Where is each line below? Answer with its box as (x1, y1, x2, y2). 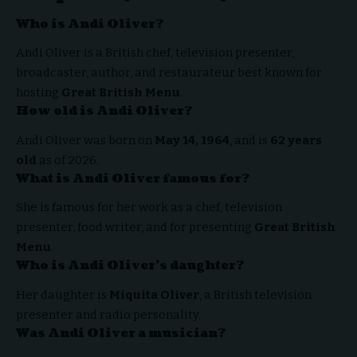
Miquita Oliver (109, 287, 199, 302)
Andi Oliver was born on (16, 132, 155, 147)
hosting (16, 85, 61, 100)
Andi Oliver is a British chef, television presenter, (16, 45, 294, 61)
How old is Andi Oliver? (16, 103, 192, 120)
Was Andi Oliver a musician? (16, 324, 226, 342)
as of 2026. (37, 152, 99, 167)
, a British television (199, 287, 312, 302)
